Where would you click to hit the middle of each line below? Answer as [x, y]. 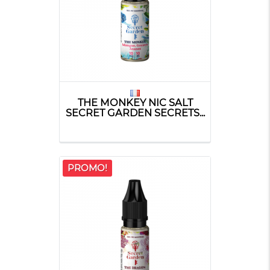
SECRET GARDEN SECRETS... [135, 112]
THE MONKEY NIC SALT [135, 102]
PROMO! [87, 168]
